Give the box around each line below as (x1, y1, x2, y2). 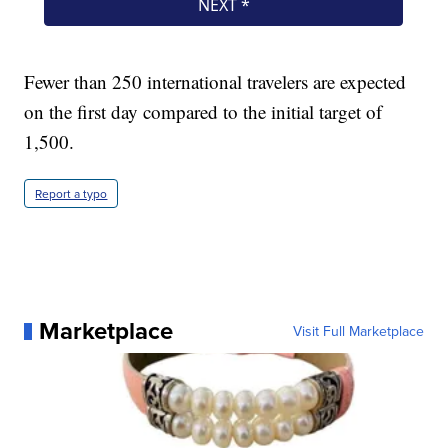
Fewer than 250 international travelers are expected (24, 69, 407, 95)
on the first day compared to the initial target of (24, 99, 383, 125)
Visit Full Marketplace (292, 321, 424, 342)
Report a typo (35, 185, 108, 203)
